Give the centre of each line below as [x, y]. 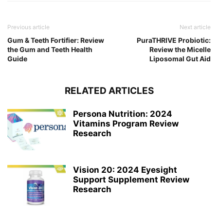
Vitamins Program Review [126, 124]
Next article [195, 27]
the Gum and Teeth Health [50, 50]
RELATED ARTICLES [109, 91]
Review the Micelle [180, 50]
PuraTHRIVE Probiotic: [174, 40]
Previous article [28, 27]
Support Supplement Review [131, 180]
